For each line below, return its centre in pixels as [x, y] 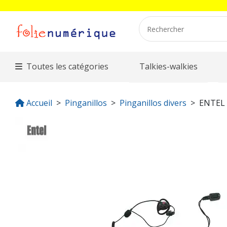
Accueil [39, 103]
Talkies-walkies [169, 66]
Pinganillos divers [153, 103]
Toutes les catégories [68, 66]
